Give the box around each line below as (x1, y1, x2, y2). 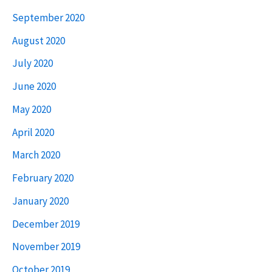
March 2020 (12, 148, 60, 162)
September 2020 (12, 10, 84, 24)
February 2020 (12, 171, 73, 185)
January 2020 (12, 194, 69, 208)
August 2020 (12, 33, 65, 47)
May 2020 (12, 102, 51, 116)
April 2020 (12, 125, 54, 139)
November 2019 (12, 240, 80, 254)
